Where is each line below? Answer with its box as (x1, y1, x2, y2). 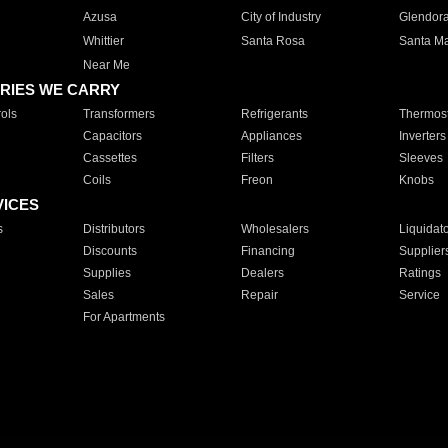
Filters (240, 151, 274, 165)
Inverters (398, 129, 446, 143)
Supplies (82, 266, 131, 280)
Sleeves (398, 151, 443, 165)
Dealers (240, 266, 284, 280)
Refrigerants (240, 107, 308, 121)
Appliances (240, 129, 302, 143)
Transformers (82, 107, 155, 121)
